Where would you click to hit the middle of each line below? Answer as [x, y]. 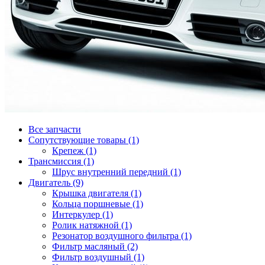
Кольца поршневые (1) [98, 204]
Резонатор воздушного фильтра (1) [122, 236]
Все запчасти [55, 129]
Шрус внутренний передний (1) [117, 172]
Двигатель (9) [56, 182]
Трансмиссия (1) [61, 161]
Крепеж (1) [74, 151]
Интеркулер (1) [83, 214]
